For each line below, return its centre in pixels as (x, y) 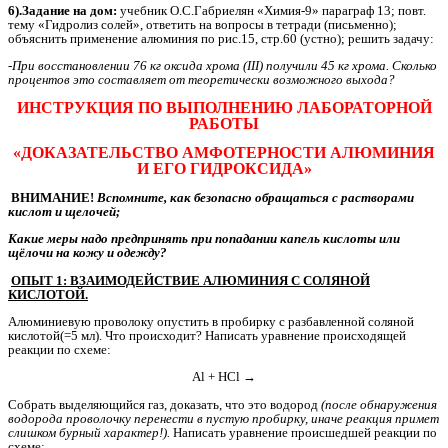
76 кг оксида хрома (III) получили (225, 66)
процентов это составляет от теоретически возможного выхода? (201, 80)
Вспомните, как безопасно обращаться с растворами (254, 198)
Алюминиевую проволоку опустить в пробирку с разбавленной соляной (211, 322)
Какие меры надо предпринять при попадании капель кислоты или (204, 239)
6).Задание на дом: (62, 10)
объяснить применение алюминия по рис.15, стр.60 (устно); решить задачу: (221, 38)
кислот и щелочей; (64, 212)
